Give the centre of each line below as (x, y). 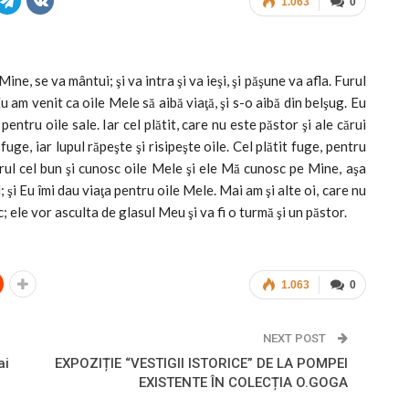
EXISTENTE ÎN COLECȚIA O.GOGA (243, 382)
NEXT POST (295, 338)
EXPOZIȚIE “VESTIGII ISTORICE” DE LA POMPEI (201, 363)
